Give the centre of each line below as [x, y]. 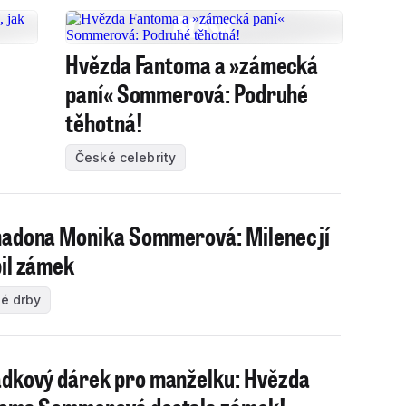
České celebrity [126, 157]
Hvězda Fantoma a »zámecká [192, 64]
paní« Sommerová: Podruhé [187, 93]
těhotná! [104, 122]
